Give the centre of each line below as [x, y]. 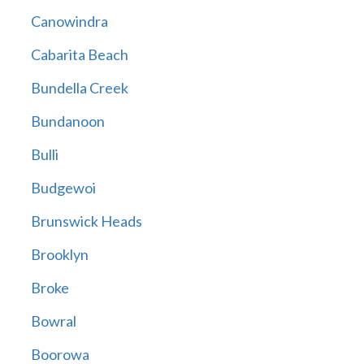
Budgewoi [63, 188]
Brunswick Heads [86, 221]
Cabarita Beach [79, 55]
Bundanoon [67, 121]
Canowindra [69, 22]
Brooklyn [59, 255]
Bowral [53, 321]
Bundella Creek [79, 88]
